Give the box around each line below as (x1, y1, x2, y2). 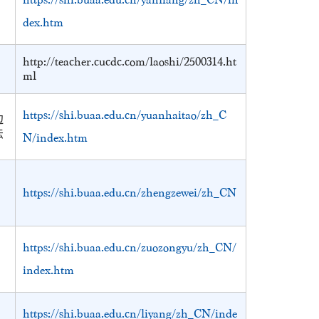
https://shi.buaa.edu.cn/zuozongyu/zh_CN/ (23, 241, 236, 253)
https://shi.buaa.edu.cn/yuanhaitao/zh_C (23, 109, 226, 121)
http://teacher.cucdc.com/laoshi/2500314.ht (23, 56, 236, 68)
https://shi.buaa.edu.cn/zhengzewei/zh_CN (23, 187, 236, 199)
